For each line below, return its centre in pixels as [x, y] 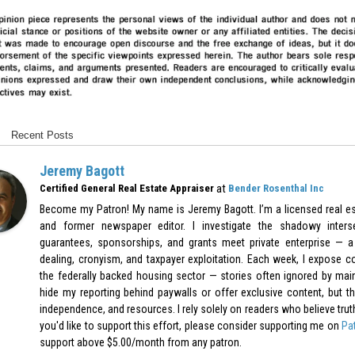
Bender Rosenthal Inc [276, 188]
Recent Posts [42, 135]
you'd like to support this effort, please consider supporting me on [191, 325]
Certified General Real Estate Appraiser [127, 188]
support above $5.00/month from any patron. [141, 342]
